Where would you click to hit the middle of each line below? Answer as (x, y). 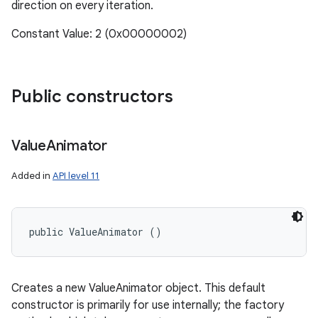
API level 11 (76, 176)
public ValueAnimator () (95, 232)
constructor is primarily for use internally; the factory (148, 305)
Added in (32, 176)
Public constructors (92, 97)
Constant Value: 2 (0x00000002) (99, 34)
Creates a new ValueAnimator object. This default (138, 288)
